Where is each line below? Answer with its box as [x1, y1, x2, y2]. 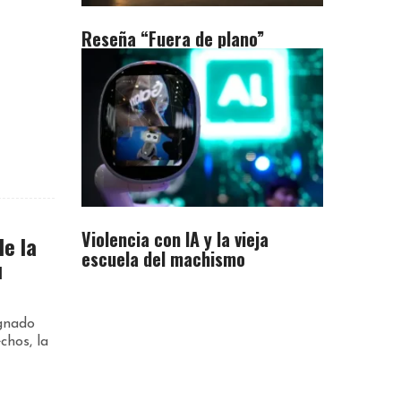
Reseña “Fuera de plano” [81, 24, 264, 52]
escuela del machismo [81, 244, 245, 272]
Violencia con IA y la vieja [81, 225, 269, 252]
